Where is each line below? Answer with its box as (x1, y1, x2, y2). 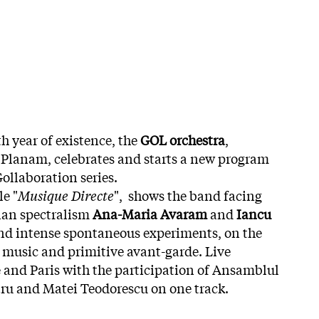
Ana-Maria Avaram (93, 204, 207, 223)
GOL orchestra (140, 130, 225, 149)
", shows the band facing (114, 185, 262, 204)
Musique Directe (18, 185, 114, 204)
